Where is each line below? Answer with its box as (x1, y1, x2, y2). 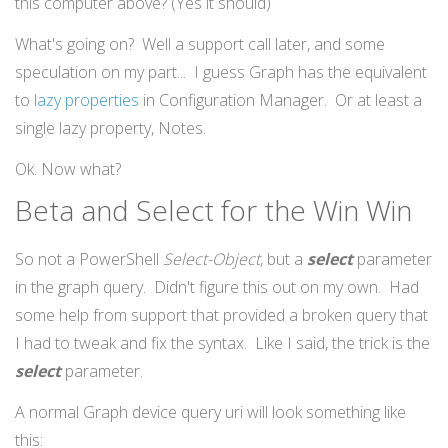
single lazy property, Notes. (15, 116, 206, 139)
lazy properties (34, 88, 139, 111)
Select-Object (163, 248, 260, 271)
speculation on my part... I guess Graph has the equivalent (15, 60, 427, 83)
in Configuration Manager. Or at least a (139, 88, 422, 111)
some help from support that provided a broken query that (15, 304, 428, 327)
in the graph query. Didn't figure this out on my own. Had (15, 276, 419, 299)
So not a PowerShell (15, 248, 163, 271)
